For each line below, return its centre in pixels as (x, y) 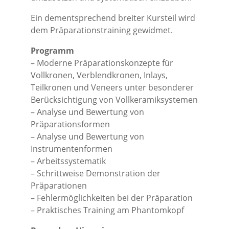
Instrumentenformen (72, 149)
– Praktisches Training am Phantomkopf (107, 210)
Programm (52, 51)
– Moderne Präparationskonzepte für (102, 63)
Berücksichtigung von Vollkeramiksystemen (114, 100)
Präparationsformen (70, 124)
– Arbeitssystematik (68, 161)
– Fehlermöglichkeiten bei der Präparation (112, 198)
